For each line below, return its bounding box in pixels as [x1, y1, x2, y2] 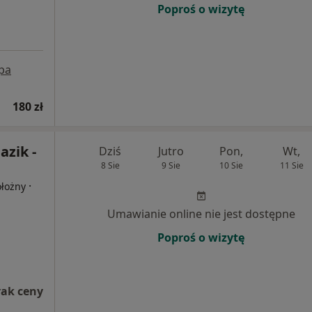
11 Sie [279, 159, 304, 172]
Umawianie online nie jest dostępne [107, 206, 295, 222]
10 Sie [219, 159, 243, 172]
